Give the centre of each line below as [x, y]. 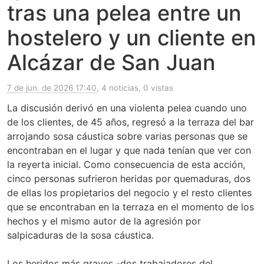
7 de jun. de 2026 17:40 [52, 88]
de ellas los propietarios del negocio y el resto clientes [129, 193]
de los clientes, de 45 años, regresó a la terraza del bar [131, 122]
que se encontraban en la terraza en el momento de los [131, 207]
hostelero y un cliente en [132, 38]
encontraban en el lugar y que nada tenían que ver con [129, 151]
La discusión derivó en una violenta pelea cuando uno [127, 108]
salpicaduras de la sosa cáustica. [80, 235]
